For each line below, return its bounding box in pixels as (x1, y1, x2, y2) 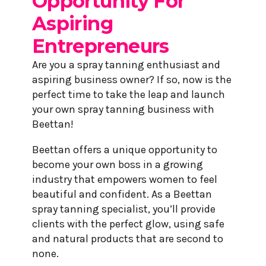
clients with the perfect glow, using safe (32, 217, 224, 230)
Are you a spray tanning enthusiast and (32, 58, 220, 71)
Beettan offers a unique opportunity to (32, 142, 217, 156)
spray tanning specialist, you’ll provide (32, 202, 216, 216)
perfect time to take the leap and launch (32, 87, 225, 101)
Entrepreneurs (32, 34, 169, 58)
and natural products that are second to (32, 232, 223, 245)
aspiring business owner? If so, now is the (32, 72, 232, 86)
